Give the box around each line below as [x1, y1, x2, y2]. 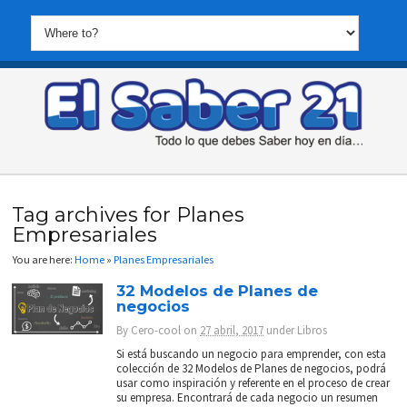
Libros [297, 323, 328, 339]
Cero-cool [131, 323, 182, 339]
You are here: [12, 253, 75, 266]
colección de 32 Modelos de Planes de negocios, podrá [116, 361, 387, 377]
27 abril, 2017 [200, 323, 264, 339]
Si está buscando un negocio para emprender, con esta [116, 346, 387, 362]
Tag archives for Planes [12, 202, 245, 227]
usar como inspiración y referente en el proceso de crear [116, 375, 391, 392]
